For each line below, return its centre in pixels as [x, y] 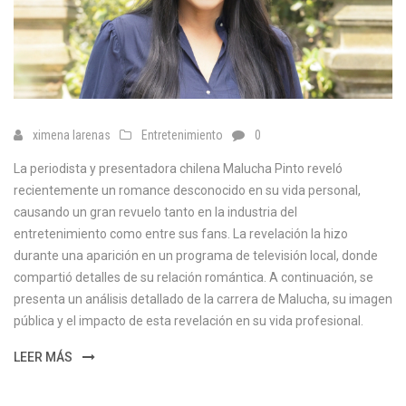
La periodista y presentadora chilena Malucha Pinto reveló [178, 169]
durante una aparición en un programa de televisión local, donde [196, 256]
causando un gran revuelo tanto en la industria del [155, 213]
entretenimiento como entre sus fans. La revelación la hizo [181, 234]
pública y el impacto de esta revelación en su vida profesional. [188, 321]
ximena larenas [72, 135]
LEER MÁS [44, 358]
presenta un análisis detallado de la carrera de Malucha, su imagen [203, 300]
